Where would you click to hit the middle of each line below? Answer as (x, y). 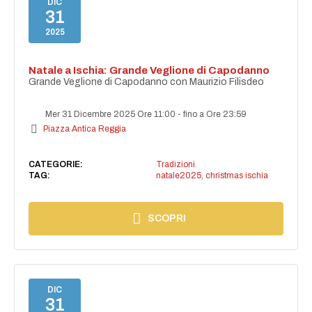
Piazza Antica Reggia (85, 128)
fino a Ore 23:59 (215, 114)
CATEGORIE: (56, 164)
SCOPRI (167, 218)
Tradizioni (175, 164)
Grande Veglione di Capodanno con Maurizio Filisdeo (147, 81)
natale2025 (178, 175)
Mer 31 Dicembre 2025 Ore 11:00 (111, 114)
